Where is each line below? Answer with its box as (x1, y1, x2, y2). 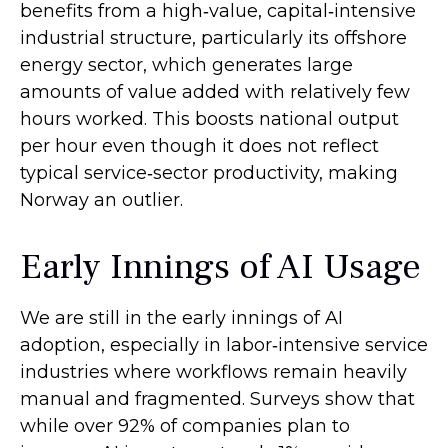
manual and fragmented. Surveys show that (20, 388, 415, 411)
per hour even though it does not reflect (20, 135, 379, 158)
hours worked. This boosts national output (20, 108, 399, 131)
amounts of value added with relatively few (20, 81, 410, 104)
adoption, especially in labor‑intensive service (20, 334, 428, 357)
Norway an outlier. (20, 189, 183, 212)
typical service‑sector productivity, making (20, 162, 398, 185)
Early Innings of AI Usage (20, 244, 421, 291)
